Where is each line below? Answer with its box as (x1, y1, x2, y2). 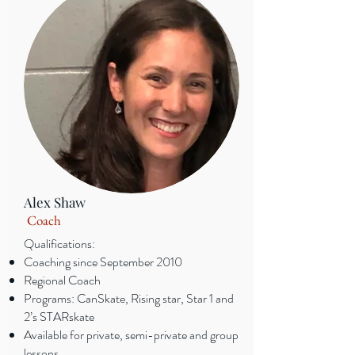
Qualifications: (24, 235, 95, 253)
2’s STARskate (24, 307, 97, 326)
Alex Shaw (24, 193, 86, 211)
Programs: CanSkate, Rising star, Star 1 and (24, 289, 234, 307)
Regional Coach (24, 271, 101, 289)
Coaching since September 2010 (24, 253, 182, 271)
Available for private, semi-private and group (24, 326, 239, 344)
